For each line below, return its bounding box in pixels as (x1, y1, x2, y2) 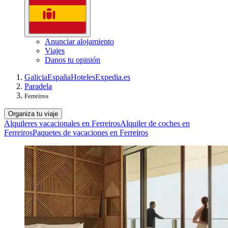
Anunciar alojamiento (45, 37, 114, 46)
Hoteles (71, 72, 95, 81)
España (47, 72, 71, 81)
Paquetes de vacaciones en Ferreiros (33, 128, 148, 137)
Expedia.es (95, 72, 130, 81)
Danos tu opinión (45, 55, 100, 64)
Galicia (24, 72, 47, 81)
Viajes (45, 46, 65, 55)
